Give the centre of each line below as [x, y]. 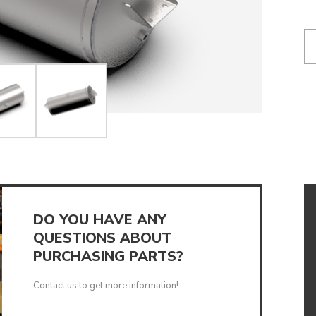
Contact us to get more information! [105, 286]
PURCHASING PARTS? [108, 257]
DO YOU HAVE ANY [99, 220]
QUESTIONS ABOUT [102, 238]
